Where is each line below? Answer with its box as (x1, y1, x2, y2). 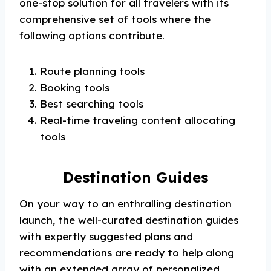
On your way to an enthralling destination (19, 197, 232, 210)
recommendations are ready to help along (19, 246, 234, 259)
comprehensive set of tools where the (19, 13, 211, 25)
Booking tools (40, 81, 109, 94)
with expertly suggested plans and (19, 230, 193, 243)
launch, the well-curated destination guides (19, 214, 238, 226)
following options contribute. (19, 29, 165, 42)
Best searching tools (40, 97, 143, 110)
